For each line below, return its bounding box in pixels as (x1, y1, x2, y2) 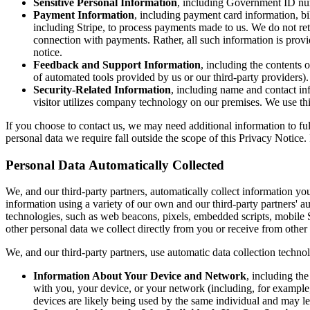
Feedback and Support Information (33, 58, 201, 71)
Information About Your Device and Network (33, 270, 246, 282)
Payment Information (33, 8, 134, 21)
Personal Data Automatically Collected (6, 157, 224, 172)
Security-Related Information (33, 83, 171, 95)
